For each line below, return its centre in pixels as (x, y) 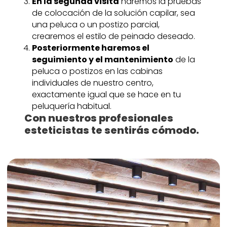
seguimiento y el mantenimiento (102, 60)
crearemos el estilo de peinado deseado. (113, 36)
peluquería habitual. (71, 106)
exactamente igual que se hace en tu (106, 95)
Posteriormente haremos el (90, 48)
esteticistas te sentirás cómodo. (111, 130)
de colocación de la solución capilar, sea (113, 13)
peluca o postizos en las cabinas (97, 71)
